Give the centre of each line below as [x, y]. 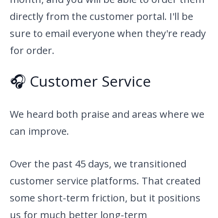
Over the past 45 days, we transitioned [98, 164]
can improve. [39, 131]
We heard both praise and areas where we [107, 114]
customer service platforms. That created [105, 181]
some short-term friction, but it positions [105, 198]
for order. [32, 51]
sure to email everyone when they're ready [108, 34]
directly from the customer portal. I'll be [101, 17]
